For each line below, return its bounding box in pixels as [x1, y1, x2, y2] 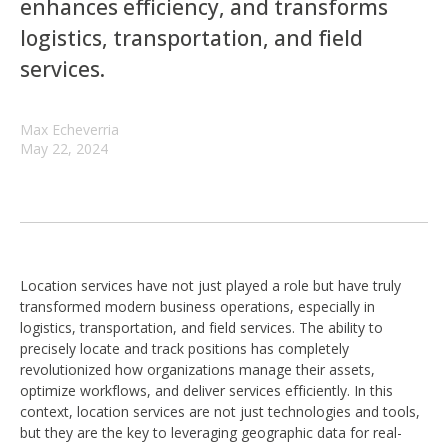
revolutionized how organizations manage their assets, [20, 360, 375, 379]
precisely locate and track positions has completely [20, 339, 349, 358]
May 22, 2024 [20, 139, 108, 158]
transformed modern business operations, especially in [20, 297, 375, 316]
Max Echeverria [20, 120, 119, 139]
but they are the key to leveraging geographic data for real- [20, 423, 402, 442]
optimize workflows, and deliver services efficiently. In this [20, 381, 393, 400]
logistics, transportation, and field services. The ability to [20, 318, 383, 337]
